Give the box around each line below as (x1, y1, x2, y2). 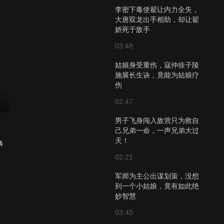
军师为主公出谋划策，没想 (115, 172, 199, 180)
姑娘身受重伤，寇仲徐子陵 (115, 61, 199, 69)
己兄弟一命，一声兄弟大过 (115, 126, 199, 134)
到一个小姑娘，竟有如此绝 (115, 182, 199, 190)
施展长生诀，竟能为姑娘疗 (115, 71, 199, 79)
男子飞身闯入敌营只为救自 (115, 116, 199, 124)
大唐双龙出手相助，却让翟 (115, 15, 199, 23)
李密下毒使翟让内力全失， (115, 5, 199, 13)
